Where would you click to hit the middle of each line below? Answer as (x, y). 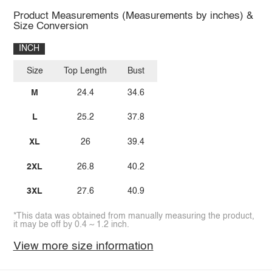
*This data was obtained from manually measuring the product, (134, 216)
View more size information (83, 246)
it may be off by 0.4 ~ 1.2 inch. (71, 224)
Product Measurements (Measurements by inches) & (133, 16)
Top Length (86, 71)
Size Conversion (50, 26)
